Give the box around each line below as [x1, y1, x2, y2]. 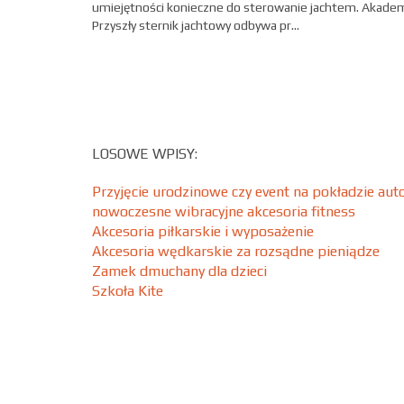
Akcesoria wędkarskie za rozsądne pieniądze [92, 242, 380, 260]
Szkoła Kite [92, 281, 163, 299]
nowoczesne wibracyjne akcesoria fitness [92, 202, 355, 220]
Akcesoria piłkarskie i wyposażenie [92, 222, 314, 240]
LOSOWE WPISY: [92, 144, 197, 162]
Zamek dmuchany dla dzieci [92, 262, 267, 280]
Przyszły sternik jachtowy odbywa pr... [92, 18, 299, 33]
